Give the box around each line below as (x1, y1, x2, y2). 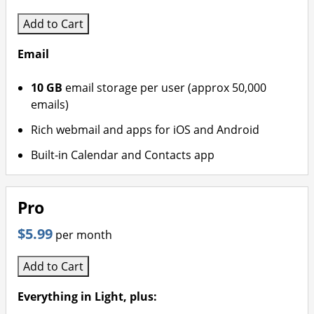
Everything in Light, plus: (18, 289, 157, 304)
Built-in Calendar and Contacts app (31, 147, 215, 163)
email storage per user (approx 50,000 (62, 80, 267, 95)
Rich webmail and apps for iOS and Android (31, 122, 260, 137)
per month (55, 227, 112, 243)
